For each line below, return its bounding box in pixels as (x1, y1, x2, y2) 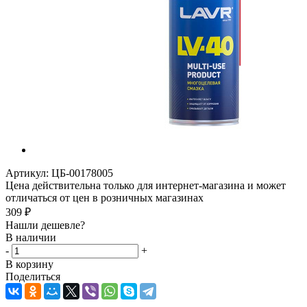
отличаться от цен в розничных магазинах (5, 191, 204, 204)
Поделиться (5, 270, 60, 282)
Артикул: (5, 167, 49, 179)
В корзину (5, 258, 53, 270)
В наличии (5, 231, 56, 243)
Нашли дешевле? (5, 219, 85, 231)
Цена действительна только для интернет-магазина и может (5, 179, 286, 191)
